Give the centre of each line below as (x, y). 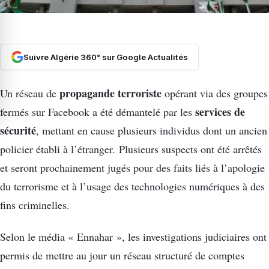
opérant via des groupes (215, 93)
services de (220, 111)
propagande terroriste (110, 93)
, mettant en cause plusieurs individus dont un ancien (152, 130)
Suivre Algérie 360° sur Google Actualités (105, 57)
